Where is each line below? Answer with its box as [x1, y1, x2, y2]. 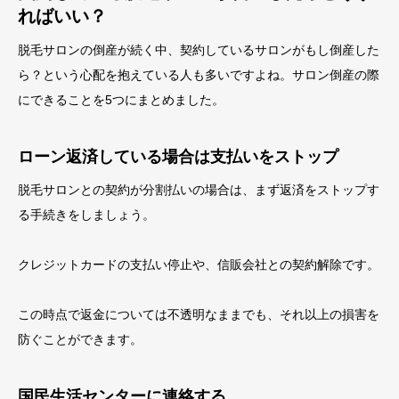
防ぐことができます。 [18, 332, 142, 346]
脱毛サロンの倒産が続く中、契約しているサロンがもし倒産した [18, 43, 379, 57]
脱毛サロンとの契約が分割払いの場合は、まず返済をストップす [18, 183, 379, 197]
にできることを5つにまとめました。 [18, 93, 224, 107]
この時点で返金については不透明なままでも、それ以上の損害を [18, 307, 379, 322]
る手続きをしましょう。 [18, 208, 155, 222]
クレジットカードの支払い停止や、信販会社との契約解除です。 [18, 257, 379, 272]
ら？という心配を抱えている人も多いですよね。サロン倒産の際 [18, 68, 379, 82]
